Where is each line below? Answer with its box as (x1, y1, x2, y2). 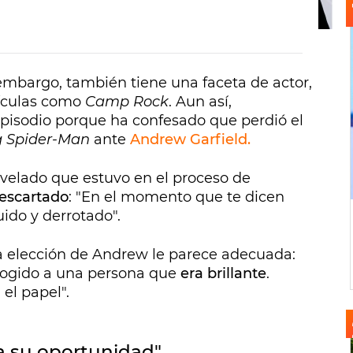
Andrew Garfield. (130, 131, 251, 149)
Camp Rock (85, 93, 169, 111)
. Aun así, (169, 93, 232, 111)
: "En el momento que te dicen (69, 188, 284, 206)
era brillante (180, 265, 266, 283)
